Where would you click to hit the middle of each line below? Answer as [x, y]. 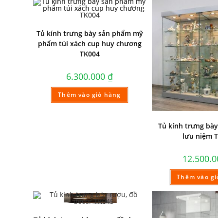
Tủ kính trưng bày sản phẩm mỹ [90, 33]
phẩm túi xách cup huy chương [90, 44]
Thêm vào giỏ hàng [90, 95]
